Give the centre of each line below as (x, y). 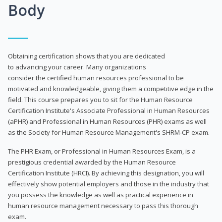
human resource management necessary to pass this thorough (103, 205)
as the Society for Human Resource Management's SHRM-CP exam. (109, 132)
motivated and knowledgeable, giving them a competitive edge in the (111, 88)
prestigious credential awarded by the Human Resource (92, 162)
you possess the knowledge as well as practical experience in (101, 194)
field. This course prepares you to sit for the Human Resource (100, 99)
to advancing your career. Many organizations (77, 67)
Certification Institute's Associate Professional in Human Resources (109, 110)
